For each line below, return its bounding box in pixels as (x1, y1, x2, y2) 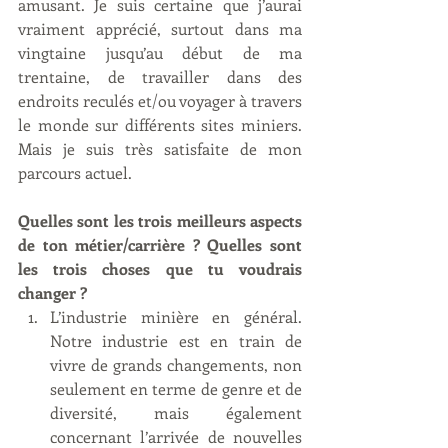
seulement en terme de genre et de (50, 377, 302, 399)
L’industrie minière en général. (50, 305, 302, 327)
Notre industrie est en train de (50, 329, 302, 351)
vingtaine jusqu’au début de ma (18, 41, 302, 63)
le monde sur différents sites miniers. (18, 113, 302, 135)
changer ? (18, 281, 87, 303)
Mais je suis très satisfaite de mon (18, 137, 302, 159)
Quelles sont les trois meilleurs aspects (18, 209, 302, 231)
